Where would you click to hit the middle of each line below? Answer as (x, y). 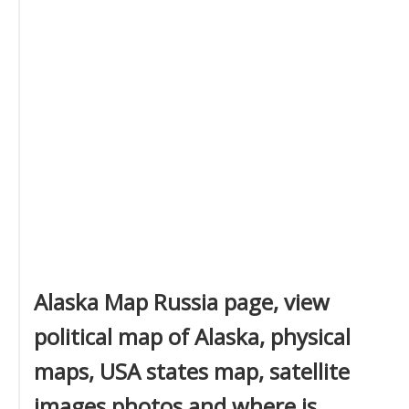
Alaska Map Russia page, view (182, 302)
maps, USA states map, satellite (192, 371)
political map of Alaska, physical (192, 336)
